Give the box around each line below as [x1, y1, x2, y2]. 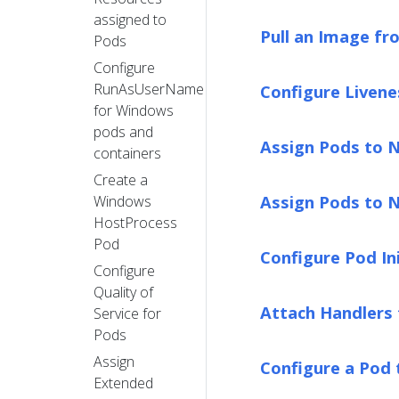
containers [94, 142, 161, 163]
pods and [94, 121, 153, 142]
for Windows [94, 100, 174, 120]
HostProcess [94, 212, 177, 232]
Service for [94, 303, 161, 323]
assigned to [94, 9, 167, 29]
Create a [94, 169, 148, 190]
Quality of [94, 281, 153, 302]
